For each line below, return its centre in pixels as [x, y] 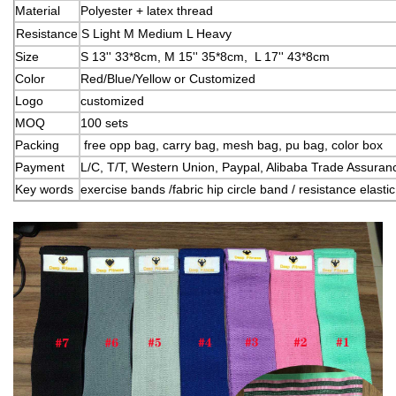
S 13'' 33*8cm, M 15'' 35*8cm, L [172, 56]
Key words [44, 189]
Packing [37, 145]
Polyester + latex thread [147, 10]
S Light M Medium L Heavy [156, 33]
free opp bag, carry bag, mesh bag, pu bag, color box [232, 145]
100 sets [104, 122]
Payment [40, 167]
